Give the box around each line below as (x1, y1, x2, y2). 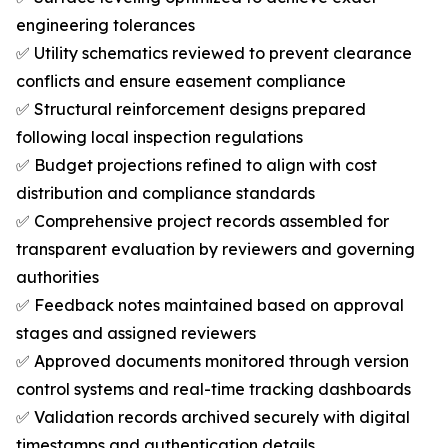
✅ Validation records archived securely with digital (16, 407, 410, 428)
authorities (16, 267, 99, 288)
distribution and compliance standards (16, 183, 315, 204)
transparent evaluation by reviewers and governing (16, 239, 415, 260)
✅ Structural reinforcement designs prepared (16, 99, 366, 120)
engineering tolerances (16, 15, 195, 36)
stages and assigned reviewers (16, 323, 256, 344)
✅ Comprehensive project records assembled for (16, 211, 389, 232)
